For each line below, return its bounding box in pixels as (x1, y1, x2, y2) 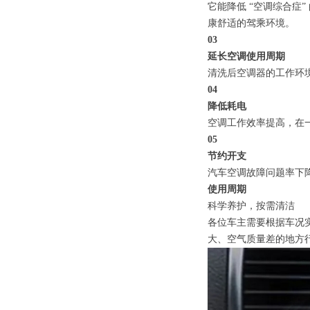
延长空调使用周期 (208, 51, 285, 62)
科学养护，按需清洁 (208, 201, 295, 211)
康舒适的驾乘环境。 (208, 18, 295, 28)
